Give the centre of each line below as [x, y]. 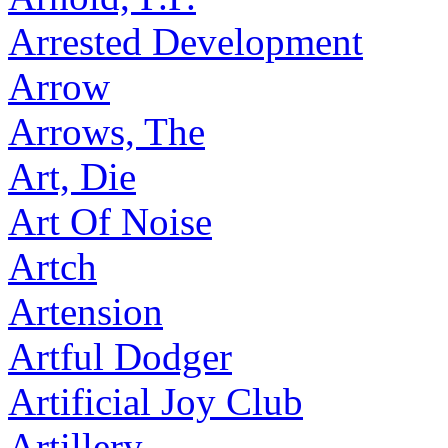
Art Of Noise [110, 221]
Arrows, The [106, 131]
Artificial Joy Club [155, 401]
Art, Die [72, 176]
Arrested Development [185, 41]
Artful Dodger [120, 356]
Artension [85, 311]
